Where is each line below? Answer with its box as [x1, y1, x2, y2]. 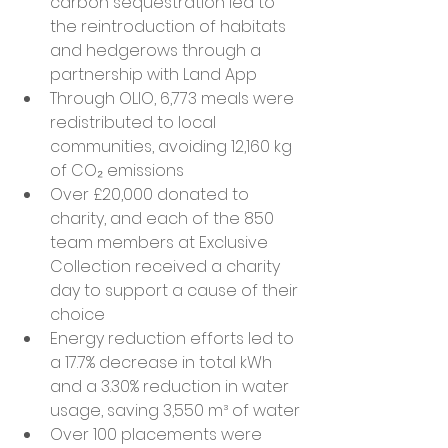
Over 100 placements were [50, 423, 266, 446]
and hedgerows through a [50, 39, 265, 62]
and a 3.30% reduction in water [50, 375, 293, 398]
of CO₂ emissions [50, 159, 184, 182]
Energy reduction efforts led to [50, 327, 298, 350]
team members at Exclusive [50, 231, 272, 254]
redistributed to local [50, 111, 220, 134]
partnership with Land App [50, 63, 257, 86]
